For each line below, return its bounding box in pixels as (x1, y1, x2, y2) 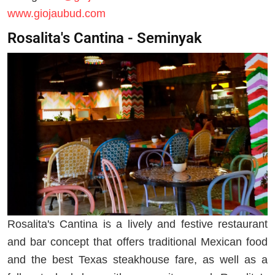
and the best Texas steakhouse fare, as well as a (7, 254, 268, 266)
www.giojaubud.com (7, 7, 106, 20)
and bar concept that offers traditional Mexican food (7, 236, 268, 249)
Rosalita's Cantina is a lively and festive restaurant (7, 218, 268, 231)
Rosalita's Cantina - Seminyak (7, 29, 202, 47)
